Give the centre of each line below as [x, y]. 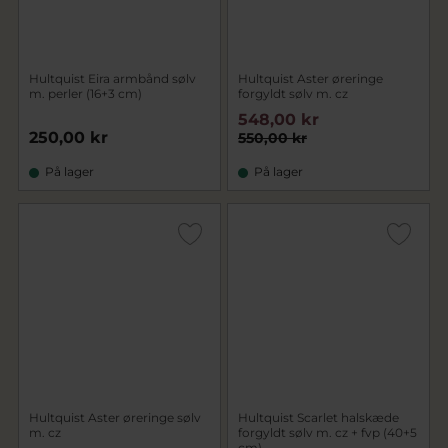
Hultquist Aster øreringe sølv [115, 417]
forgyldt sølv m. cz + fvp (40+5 [327, 432]
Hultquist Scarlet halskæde [318, 417]
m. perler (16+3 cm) [85, 93]
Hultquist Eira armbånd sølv [112, 78]
